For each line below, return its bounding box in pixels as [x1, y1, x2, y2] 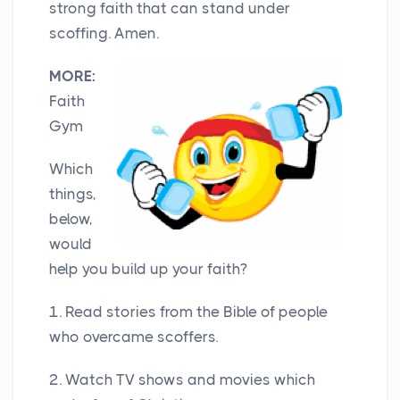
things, [49, 185, 96, 204]
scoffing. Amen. [49, 24, 159, 43]
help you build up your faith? [49, 260, 247, 279]
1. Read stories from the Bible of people [49, 303, 328, 321]
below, [49, 210, 93, 229]
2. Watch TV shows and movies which [49, 371, 315, 389]
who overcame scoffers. [49, 328, 218, 346]
